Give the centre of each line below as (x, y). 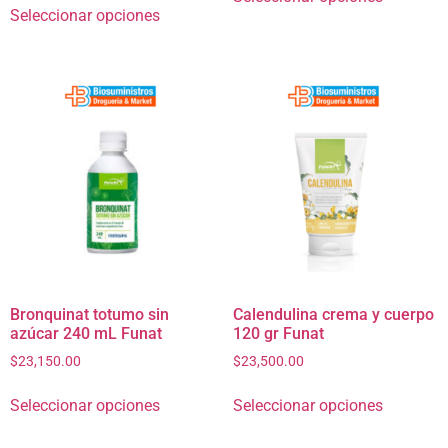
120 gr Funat (278, 333)
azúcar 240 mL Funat (86, 333)
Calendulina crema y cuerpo (333, 314)
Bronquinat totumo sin (89, 314)
